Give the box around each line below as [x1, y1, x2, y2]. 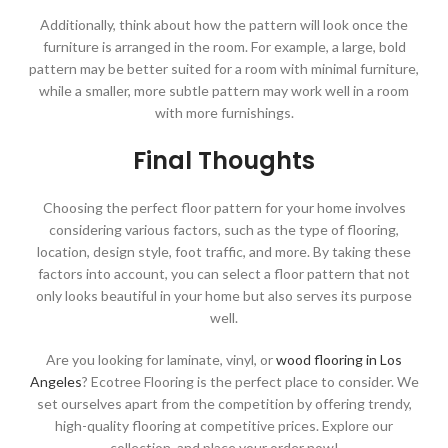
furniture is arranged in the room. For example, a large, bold [42, 38, 406, 56]
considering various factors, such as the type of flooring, [49, 221, 399, 239]
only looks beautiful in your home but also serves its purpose [36, 287, 412, 305]
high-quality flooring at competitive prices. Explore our [55, 417, 393, 435]
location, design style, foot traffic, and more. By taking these [37, 243, 411, 261]
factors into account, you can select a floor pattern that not [38, 265, 410, 283]
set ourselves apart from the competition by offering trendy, [36, 395, 412, 413]
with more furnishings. [154, 104, 294, 122]
